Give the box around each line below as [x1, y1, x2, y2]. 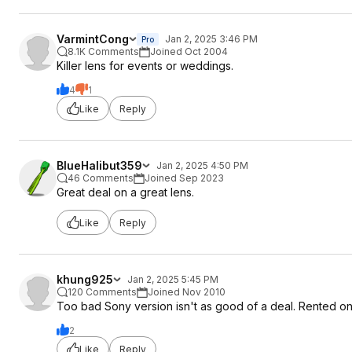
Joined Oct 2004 [150, 46, 228, 57]
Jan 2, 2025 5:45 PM [127, 273, 218, 285]
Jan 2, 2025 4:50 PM [156, 159, 248, 171]
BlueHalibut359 [57, 159, 142, 172]
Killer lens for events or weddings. [57, 59, 233, 72]
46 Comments [68, 172, 134, 184]
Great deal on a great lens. [57, 185, 194, 199]
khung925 [57, 273, 113, 286]
